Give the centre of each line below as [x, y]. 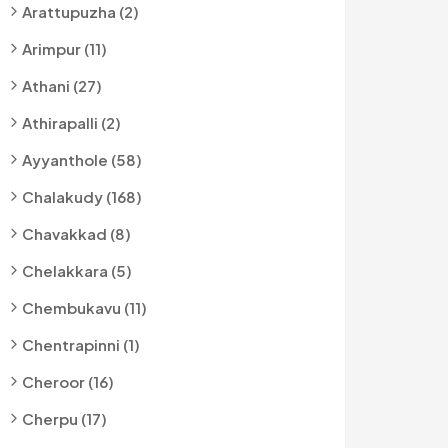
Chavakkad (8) [76, 233]
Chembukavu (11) [84, 307]
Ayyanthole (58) [82, 159]
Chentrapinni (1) [81, 344]
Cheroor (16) [68, 381]
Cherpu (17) [64, 418]
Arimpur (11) [64, 48]
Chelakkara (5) [77, 270]
